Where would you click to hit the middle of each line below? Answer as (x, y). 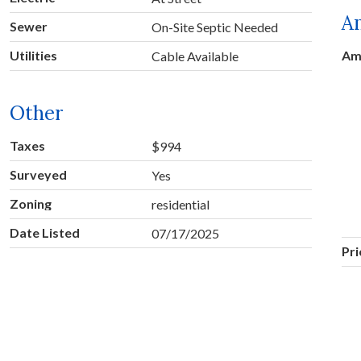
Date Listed (44, 233)
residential (180, 205)
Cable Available (195, 56)
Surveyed (38, 175)
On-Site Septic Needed (214, 27)
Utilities (33, 56)
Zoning (30, 204)
